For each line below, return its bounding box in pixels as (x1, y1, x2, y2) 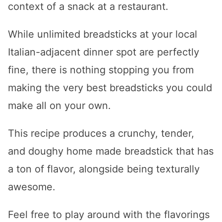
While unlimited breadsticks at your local (8, 28, 197, 41)
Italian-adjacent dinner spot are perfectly (8, 46, 199, 58)
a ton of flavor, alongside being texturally (8, 163, 200, 175)
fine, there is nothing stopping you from (8, 64, 194, 76)
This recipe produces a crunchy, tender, (8, 127, 194, 140)
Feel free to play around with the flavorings (8, 209, 210, 221)
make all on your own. (8, 100, 111, 112)
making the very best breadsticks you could (8, 82, 212, 94)
